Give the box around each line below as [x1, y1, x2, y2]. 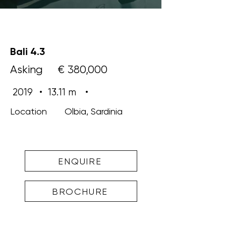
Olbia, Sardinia [65, 106, 123, 117]
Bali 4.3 [10, 45, 45, 58]
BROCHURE [51, 186, 108, 197]
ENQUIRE [58, 155, 102, 166]
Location [10, 106, 47, 117]
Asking [10, 63, 43, 76]
